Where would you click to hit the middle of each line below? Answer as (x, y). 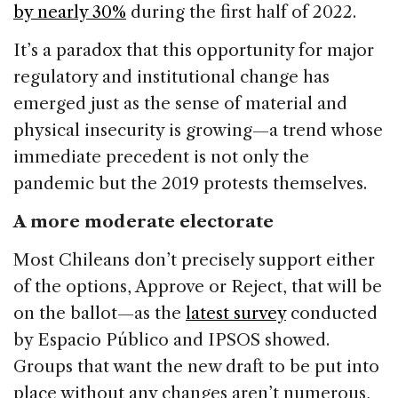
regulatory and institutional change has (171, 77)
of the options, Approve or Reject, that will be (198, 287)
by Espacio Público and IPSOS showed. (171, 340)
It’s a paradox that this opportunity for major (194, 51)
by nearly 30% (70, 12)
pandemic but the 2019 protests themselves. (190, 184)
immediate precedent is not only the (161, 157)
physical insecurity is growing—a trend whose (198, 131)
